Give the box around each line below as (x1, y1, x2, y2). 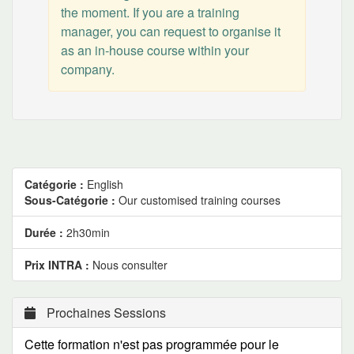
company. (61, 60, 115, 78)
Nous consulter (89, 257, 168, 273)
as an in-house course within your (61, 41, 249, 59)
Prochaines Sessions (43, 303, 166, 322)
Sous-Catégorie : (24, 192, 115, 208)
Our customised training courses (119, 192, 281, 208)
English (87, 176, 123, 192)
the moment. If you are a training (61, 3, 239, 21)
